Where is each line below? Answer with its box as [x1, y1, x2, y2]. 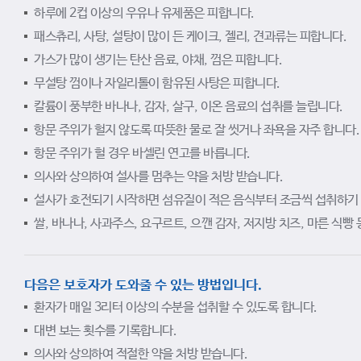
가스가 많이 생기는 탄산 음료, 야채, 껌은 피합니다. [34, 52, 282, 68]
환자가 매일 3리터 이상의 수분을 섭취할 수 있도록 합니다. [34, 300, 317, 315]
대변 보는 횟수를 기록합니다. [34, 323, 176, 338]
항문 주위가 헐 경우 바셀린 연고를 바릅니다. [34, 146, 251, 161]
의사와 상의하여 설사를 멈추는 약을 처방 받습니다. [34, 169, 283, 185]
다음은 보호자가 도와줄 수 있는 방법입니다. [24, 278, 262, 293]
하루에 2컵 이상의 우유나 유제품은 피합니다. [34, 6, 255, 21]
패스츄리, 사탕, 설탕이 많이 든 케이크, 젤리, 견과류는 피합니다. [34, 29, 346, 44]
